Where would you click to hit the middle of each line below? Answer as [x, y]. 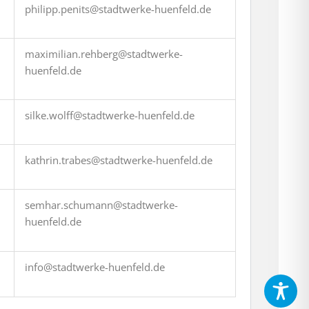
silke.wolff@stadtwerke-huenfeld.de [110, 115]
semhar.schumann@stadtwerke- [102, 205]
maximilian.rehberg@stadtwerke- [104, 53]
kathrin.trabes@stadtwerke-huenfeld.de [119, 160]
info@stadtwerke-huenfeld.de [95, 267]
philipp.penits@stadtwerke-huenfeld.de [118, 9]
